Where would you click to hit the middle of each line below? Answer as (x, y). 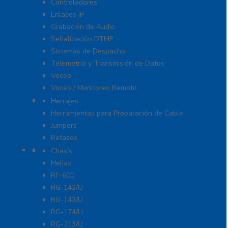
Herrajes (65, 101)
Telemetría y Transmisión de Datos (108, 64)
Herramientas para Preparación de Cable (117, 113)
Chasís (62, 151)
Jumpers (64, 126)
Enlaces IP (67, 15)
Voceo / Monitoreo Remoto (94, 88)
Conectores (64, 150)
